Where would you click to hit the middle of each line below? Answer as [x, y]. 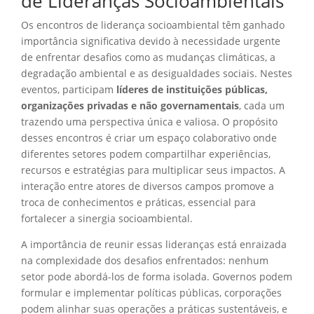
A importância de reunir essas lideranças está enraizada [154, 244]
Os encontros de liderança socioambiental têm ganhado [153, 25]
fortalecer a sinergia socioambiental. [107, 218]
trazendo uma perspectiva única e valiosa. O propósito [149, 121]
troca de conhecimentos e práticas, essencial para [138, 202]
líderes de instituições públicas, [192, 89]
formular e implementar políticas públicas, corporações [151, 292]
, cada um [262, 105]
